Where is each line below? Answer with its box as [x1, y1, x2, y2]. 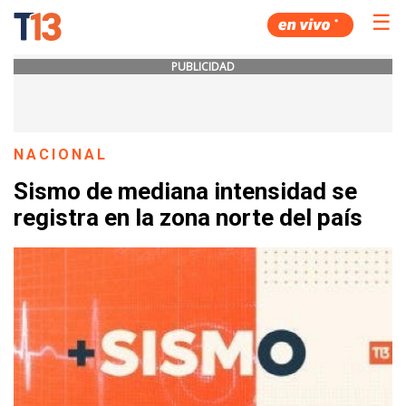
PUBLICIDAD [171, 59, 235, 74]
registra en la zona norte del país [14, 204, 362, 232]
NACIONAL [14, 146, 109, 163]
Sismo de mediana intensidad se [14, 178, 357, 206]
